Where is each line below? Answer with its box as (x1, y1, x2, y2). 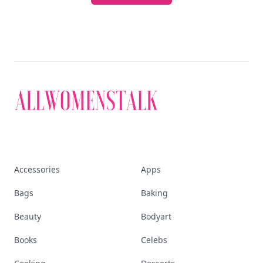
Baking (141, 187, 168, 198)
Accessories (14, 164, 60, 175)
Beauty (14, 211, 41, 222)
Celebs (141, 234, 167, 245)
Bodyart (141, 211, 171, 222)
